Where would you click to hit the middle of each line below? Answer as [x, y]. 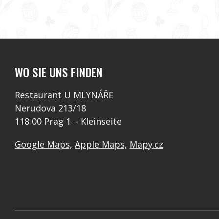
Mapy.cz [146, 144]
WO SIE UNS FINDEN [59, 72]
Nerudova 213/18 [50, 108]
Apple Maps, [101, 144]
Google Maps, [44, 144]
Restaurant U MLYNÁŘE [64, 95]
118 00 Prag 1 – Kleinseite [68, 121]
